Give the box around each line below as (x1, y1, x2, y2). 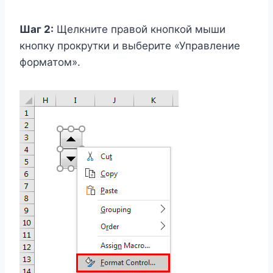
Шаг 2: (19, 23, 54, 35)
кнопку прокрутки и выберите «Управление (19, 39, 240, 52)
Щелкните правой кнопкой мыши (54, 23, 225, 35)
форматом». (19, 55, 80, 68)
